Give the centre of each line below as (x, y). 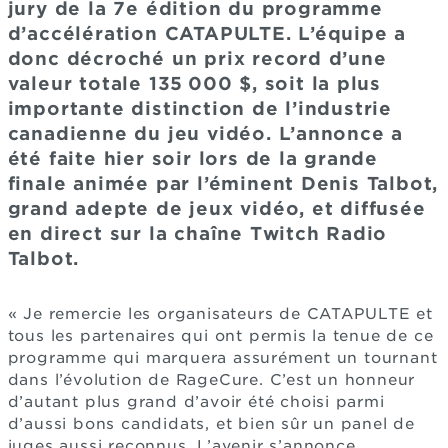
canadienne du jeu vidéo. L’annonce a (205, 133)
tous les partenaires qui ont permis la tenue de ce (220, 335)
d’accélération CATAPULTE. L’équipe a (207, 33)
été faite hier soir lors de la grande (193, 158)
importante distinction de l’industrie (200, 108)
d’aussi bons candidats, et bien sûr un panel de (211, 423)
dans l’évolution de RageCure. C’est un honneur (211, 379)
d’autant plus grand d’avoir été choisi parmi (196, 401)
